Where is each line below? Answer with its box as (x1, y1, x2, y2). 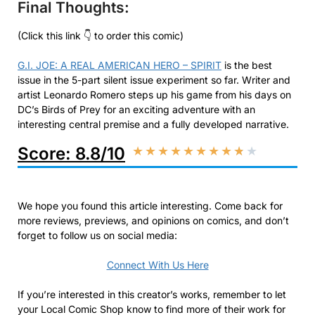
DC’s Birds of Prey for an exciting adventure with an (18, 103, 255, 115)
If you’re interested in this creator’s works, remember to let (18, 288, 286, 300)
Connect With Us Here (106, 258, 209, 271)
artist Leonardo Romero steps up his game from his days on (18, 88, 291, 101)
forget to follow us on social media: (18, 229, 180, 241)
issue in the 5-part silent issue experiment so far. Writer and (18, 73, 290, 86)
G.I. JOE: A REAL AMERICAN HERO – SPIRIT (18, 58, 221, 71)
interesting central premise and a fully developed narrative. (18, 117, 289, 130)
